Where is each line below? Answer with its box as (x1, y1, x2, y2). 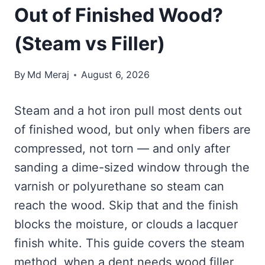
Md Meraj (27, 69, 70, 80)
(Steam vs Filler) (14, 32, 165, 55)
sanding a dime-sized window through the (14, 160, 250, 174)
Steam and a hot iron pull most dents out (14, 104, 242, 118)
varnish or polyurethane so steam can (14, 179, 224, 193)
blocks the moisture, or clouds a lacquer (14, 217, 238, 231)
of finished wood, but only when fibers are (14, 122, 251, 137)
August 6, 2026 (81, 69, 150, 80)
